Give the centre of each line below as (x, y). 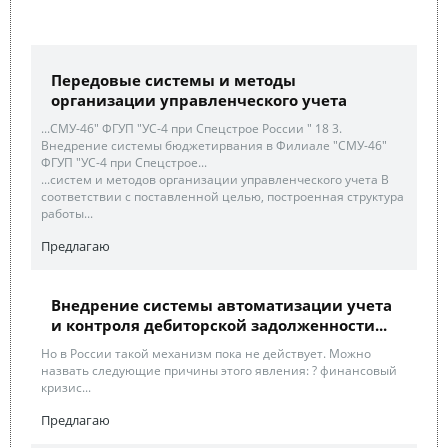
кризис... (66, 387)
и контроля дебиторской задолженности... (219, 325)
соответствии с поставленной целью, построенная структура (222, 196)
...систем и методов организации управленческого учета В (215, 179)
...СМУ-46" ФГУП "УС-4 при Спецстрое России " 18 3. (191, 128)
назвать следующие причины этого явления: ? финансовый (219, 370)
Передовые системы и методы (173, 80)
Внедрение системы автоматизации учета (221, 305)
